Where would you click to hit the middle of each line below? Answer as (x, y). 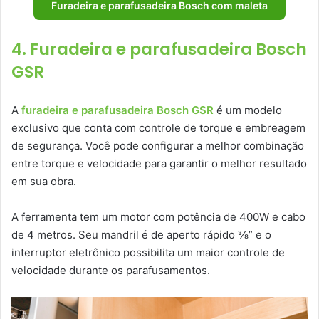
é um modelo (248, 110)
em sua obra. (44, 182)
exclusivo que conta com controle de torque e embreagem (158, 128)
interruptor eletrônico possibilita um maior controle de (148, 253)
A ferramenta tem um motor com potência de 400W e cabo (158, 217)
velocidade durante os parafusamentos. (111, 271)
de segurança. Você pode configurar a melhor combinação (158, 146)
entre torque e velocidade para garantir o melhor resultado (159, 164)
